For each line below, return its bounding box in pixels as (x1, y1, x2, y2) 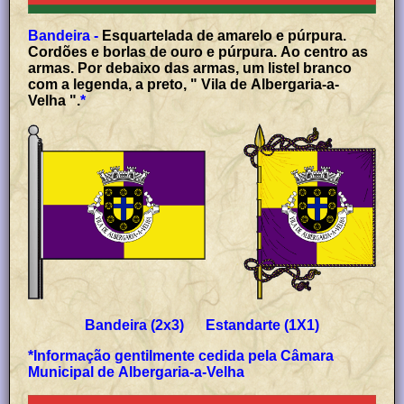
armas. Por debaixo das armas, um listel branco (28, 60, 353, 76)
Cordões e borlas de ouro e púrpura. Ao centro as (28, 43, 369, 60)
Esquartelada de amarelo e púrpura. (102, 27, 347, 43)
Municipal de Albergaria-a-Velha (28, 363, 245, 380)
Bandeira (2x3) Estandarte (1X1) (85, 317, 319, 333)
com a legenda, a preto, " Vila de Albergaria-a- (28, 76, 340, 92)
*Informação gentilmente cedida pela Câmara (28, 347, 335, 363)
